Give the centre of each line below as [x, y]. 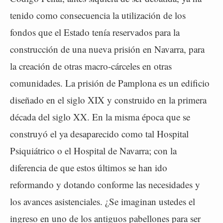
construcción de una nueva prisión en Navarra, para [107, 49]
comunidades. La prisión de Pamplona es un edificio [110, 83]
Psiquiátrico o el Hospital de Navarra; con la [93, 151]
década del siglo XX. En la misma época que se [100, 117]
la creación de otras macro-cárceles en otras [91, 66]
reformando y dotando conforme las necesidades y [105, 184]
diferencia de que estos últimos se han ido [89, 167]
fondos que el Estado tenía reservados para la [95, 32]
